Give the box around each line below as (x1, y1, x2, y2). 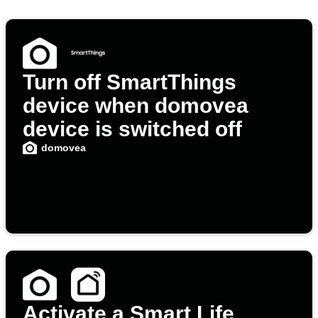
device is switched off (23, 117, 242, 141)
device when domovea (23, 94, 248, 118)
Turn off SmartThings (23, 70, 236, 94)
